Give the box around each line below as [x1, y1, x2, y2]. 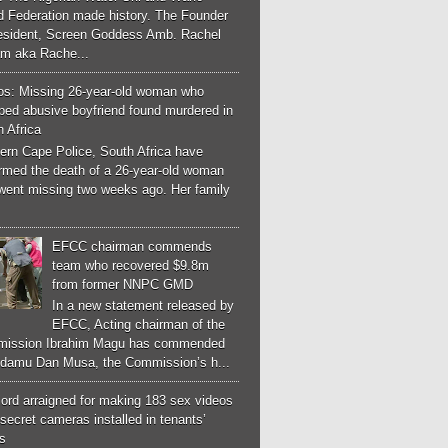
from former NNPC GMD [52, 276, 194, 292]
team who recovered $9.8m [52, 257, 210, 273]
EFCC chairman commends [52, 238, 213, 254]
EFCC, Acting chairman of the [52, 317, 226, 333]
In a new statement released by [52, 298, 235, 314]
